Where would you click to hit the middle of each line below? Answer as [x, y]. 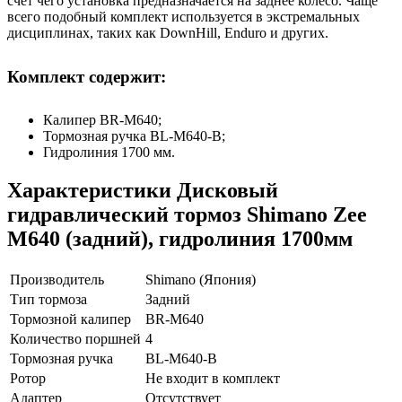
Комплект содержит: [87, 76]
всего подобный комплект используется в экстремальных [184, 16]
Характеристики [92, 191]
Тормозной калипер [70, 319]
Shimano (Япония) [201, 280]
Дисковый [227, 191]
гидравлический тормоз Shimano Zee [187, 215]
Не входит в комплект [213, 379]
